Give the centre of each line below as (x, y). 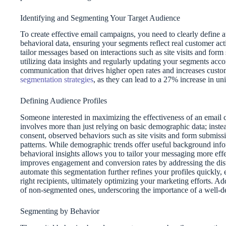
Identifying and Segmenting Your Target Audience (100, 18)
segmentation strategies (57, 80)
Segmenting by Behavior (60, 211)
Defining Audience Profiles (64, 101)
